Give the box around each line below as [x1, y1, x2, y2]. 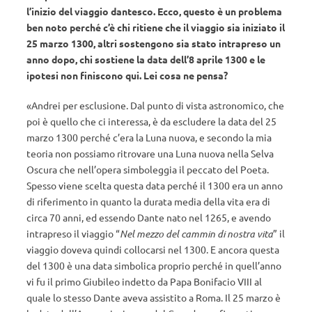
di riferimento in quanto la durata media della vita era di [26, 195, 270, 208]
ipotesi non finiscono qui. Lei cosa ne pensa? [26, 69, 228, 81]
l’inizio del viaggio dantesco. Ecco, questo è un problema [26, 5, 282, 17]
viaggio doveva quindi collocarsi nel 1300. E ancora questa [26, 243, 279, 256]
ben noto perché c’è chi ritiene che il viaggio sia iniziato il [26, 21, 285, 33]
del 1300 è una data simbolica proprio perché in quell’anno [26, 259, 281, 272]
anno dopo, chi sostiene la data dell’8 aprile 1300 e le [26, 53, 265, 65]
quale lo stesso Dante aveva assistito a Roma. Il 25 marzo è [26, 291, 281, 304]
